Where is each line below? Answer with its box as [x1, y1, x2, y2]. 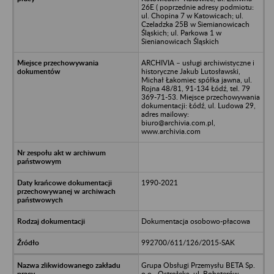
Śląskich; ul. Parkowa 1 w [141, 28, 221, 37]
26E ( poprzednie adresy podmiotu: [141, 2, 254, 12]
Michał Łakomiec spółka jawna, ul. [141, 75, 252, 84]
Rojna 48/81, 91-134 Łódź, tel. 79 [141, 83, 250, 93]
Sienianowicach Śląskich [141, 36, 219, 46]
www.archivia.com [141, 126, 201, 136]
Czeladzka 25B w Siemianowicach [141, 19, 250, 29]
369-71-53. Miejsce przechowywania [141, 92, 260, 102]
